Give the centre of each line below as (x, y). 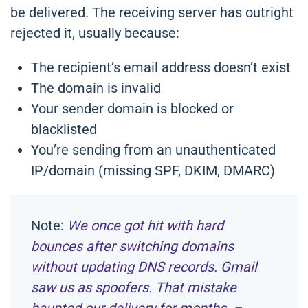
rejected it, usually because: (95, 33)
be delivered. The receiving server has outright (152, 13)
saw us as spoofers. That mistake (134, 288)
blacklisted (64, 130)
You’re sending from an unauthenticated (153, 150)
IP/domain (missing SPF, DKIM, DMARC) (153, 171)
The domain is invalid (96, 88)
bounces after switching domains (132, 246)
